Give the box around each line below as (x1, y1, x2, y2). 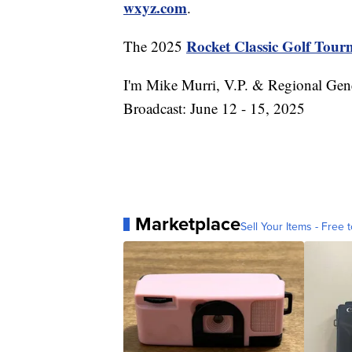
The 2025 (123, 36, 186, 57)
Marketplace (135, 210, 240, 239)
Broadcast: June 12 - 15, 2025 (123, 98, 305, 119)
